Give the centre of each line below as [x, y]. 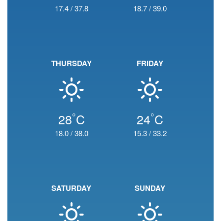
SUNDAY [150, 188]
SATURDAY [71, 188]
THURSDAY [71, 63]
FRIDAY [150, 63]
